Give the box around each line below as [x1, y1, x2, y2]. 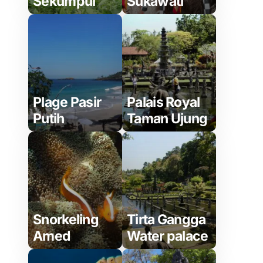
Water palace [127, 228, 208, 244]
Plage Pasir [33, 94, 102, 110]
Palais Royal [127, 94, 200, 110]
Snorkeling [33, 211, 99, 228]
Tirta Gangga [127, 211, 206, 228]
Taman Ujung [127, 110, 208, 127]
